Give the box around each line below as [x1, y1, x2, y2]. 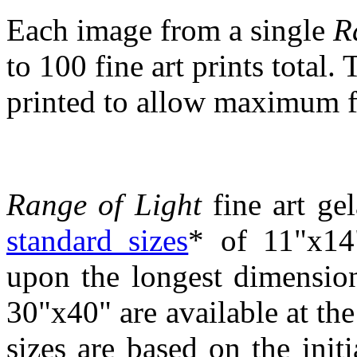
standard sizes [6, 223, 189, 258]
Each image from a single [6, 12, 333, 47]
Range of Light [6, 187, 202, 222]
